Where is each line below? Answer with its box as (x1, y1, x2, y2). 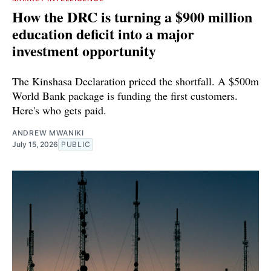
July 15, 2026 (12, 140, 58, 149)
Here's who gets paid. (12, 103, 106, 118)
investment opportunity (12, 40, 156, 62)
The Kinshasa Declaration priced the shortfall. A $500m (12, 74, 259, 89)
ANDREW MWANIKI (12, 128, 84, 138)
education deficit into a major (12, 23, 194, 45)
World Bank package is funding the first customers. (12, 88, 238, 103)
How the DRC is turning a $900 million (12, 6, 252, 28)
